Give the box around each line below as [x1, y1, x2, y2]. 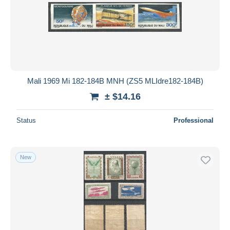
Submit [103, 12, 127, 22]
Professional [174, 116, 214, 124]
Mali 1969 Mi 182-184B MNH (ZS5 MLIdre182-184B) [27, 76, 203, 85]
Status [16, 116, 36, 124]
